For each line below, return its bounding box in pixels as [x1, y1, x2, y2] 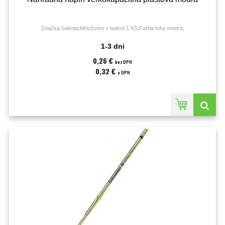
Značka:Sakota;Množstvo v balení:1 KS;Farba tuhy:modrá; [41, 25, 184, 31]
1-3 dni [100, 42, 125, 50]
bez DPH [115, 58, 132, 65]
